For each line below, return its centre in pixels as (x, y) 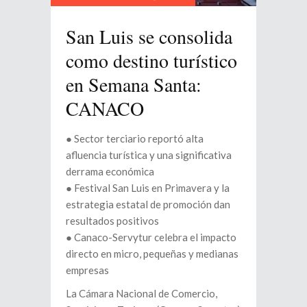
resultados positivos (112, 221)
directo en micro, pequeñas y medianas (152, 254)
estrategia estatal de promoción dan (148, 205)
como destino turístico (151, 61)
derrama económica (110, 172)
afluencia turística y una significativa (149, 155)
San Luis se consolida (149, 37)
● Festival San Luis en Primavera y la (148, 188)
